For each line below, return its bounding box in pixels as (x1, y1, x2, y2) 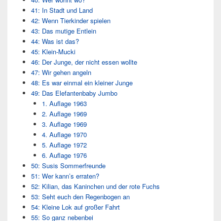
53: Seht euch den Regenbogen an (31, 192, 130, 202)
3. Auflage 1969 (42, 119, 87, 129)
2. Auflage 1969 (42, 109, 87, 119)
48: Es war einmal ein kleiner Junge (31, 78, 133, 88)
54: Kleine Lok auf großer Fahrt (31, 202, 120, 212)
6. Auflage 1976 (42, 150, 87, 160)
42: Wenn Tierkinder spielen (31, 16, 110, 26)
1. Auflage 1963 (42, 99, 87, 109)
